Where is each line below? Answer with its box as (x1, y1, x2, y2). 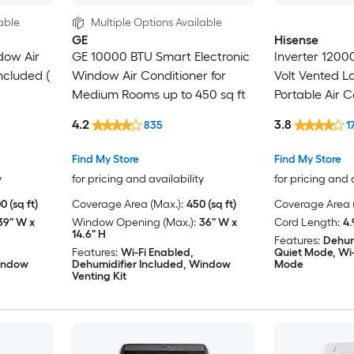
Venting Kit (71, 269, 126, 284)
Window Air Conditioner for (71, 68, 226, 84)
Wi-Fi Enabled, (120, 246, 194, 260)
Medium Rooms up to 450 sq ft (71, 87, 246, 103)
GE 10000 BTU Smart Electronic (71, 49, 250, 65)
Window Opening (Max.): (71, 216, 196, 230)
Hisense (273, 32, 318, 48)
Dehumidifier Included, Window (71, 258, 231, 272)
